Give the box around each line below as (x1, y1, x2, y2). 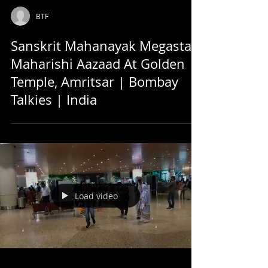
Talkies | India (11, 91, 97, 108)
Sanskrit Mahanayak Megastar (11, 37, 197, 54)
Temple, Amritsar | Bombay (11, 73, 178, 90)
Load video (75, 190, 118, 202)
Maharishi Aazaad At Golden (11, 55, 185, 72)
